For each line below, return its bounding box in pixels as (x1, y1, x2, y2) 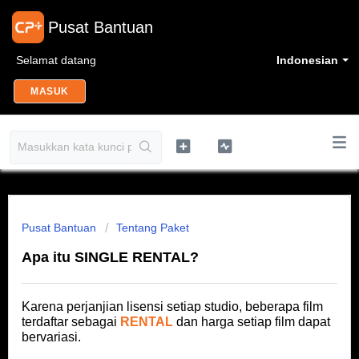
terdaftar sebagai (22, 315, 120, 329)
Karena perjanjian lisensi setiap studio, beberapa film (22, 300, 323, 314)
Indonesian (276, 54, 338, 67)
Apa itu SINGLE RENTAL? (22, 249, 199, 265)
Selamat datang (16, 54, 96, 67)
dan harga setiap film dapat (173, 315, 330, 329)
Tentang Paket (116, 221, 189, 234)
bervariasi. (22, 330, 81, 345)
